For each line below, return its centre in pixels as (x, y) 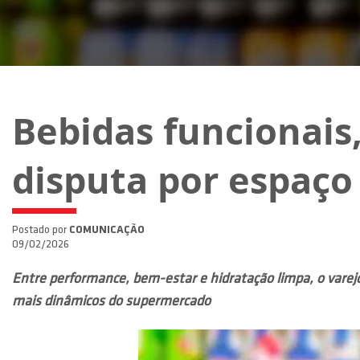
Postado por (41, 230)
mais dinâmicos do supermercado (111, 302)
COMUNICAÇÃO (107, 230)
